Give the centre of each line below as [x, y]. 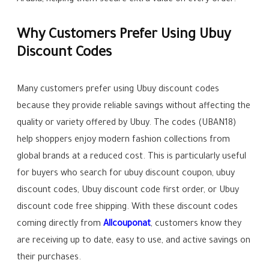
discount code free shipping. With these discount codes [128, 208]
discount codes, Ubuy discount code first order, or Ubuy [128, 191]
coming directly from [60, 225]
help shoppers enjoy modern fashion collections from [124, 141]
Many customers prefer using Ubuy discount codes [118, 90]
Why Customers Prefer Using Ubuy [124, 36]
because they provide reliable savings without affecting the [134, 107]
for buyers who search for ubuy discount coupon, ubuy [126, 174]
